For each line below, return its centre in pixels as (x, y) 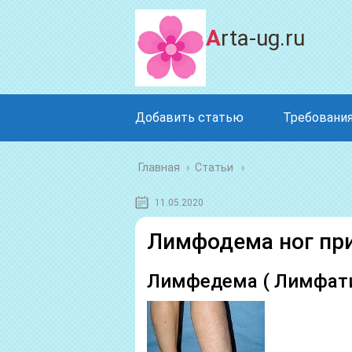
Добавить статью (189, 117)
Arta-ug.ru (263, 38)
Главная (159, 167)
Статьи (214, 167)
